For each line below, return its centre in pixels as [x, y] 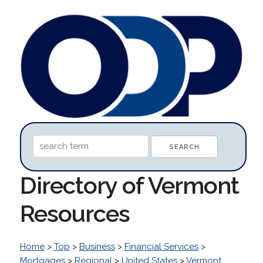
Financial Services [161, 246]
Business [97, 246]
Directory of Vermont [129, 185]
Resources [75, 213]
